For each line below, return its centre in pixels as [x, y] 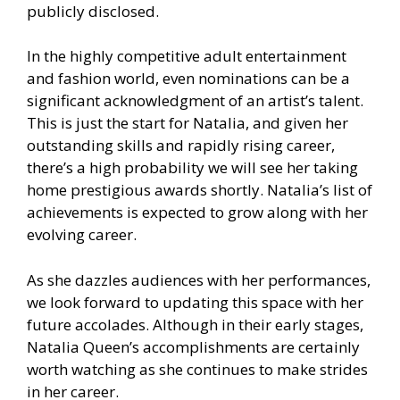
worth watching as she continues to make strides [197, 369]
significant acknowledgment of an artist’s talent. [195, 101]
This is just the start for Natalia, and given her [187, 123]
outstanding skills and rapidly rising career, [181, 146]
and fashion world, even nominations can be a [188, 79]
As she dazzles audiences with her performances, [199, 279]
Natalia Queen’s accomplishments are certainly [193, 346]
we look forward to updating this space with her [195, 302]
